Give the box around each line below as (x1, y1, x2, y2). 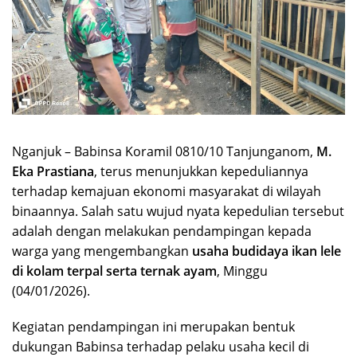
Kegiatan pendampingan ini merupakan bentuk (12, 317, 295, 335)
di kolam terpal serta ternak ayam (12, 261, 217, 280)
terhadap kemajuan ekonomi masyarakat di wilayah (12, 182, 321, 200)
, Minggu (217, 261, 268, 280)
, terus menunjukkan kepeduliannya (94, 162, 308, 180)
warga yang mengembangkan (12, 241, 192, 260)
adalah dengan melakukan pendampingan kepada (12, 222, 312, 240)
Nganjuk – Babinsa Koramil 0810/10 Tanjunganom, (12, 142, 316, 160)
